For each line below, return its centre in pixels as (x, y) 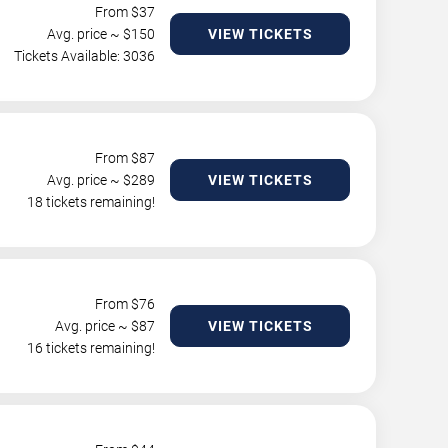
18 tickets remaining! (91, 202)
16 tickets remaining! (91, 348)
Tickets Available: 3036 (84, 56)
